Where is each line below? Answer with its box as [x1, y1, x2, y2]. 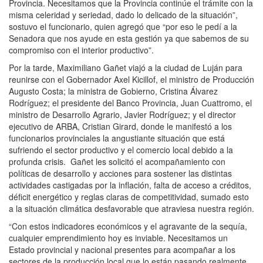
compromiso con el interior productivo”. [9, 43, 154, 56]
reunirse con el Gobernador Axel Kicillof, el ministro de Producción [9, 73, 254, 85]
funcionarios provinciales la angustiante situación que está [9, 131, 225, 144]
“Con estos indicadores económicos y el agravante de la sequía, [9, 220, 247, 232]
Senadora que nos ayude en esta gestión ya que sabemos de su [9, 32, 249, 44]
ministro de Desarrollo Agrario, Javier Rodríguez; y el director [9, 108, 236, 120]
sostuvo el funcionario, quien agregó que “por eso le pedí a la [9, 20, 237, 32]
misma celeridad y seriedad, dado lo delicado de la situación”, [9, 8, 238, 21]
